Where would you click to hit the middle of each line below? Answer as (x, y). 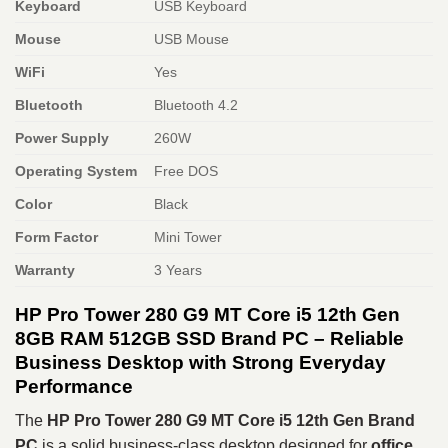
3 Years (178, 269)
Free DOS (186, 170)
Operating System (76, 170)
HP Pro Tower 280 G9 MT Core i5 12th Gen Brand (231, 421)
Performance (74, 386)
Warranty (45, 269)
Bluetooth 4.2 (196, 104)
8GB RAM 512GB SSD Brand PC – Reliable (209, 338)
